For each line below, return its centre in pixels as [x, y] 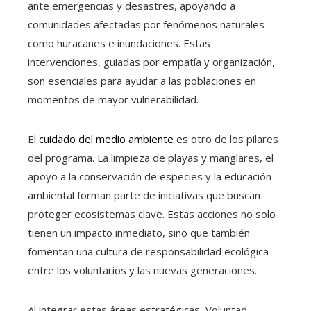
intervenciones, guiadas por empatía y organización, [151, 62]
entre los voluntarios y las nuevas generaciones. [142, 270]
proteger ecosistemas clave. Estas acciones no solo [152, 214]
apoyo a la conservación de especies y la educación [150, 177]
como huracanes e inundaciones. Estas [119, 43]
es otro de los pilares [226, 139]
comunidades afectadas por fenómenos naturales [146, 25]
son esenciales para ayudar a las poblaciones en [142, 81]
